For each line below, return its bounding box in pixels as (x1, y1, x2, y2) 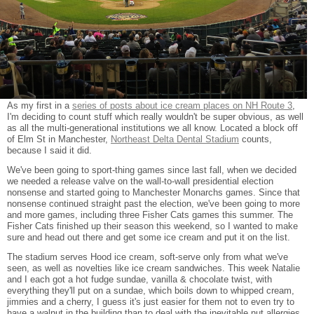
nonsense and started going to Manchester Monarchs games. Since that (7, 186, 300, 198)
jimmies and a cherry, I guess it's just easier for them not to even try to (7, 296, 294, 307)
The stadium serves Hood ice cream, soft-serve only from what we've (7, 251, 288, 262)
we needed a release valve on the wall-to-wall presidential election (7, 175, 273, 186)
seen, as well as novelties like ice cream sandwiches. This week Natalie (7, 262, 300, 273)
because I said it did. (7, 144, 92, 156)
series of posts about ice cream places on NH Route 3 (72, 100, 292, 111)
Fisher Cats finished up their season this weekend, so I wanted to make (7, 220, 298, 231)
